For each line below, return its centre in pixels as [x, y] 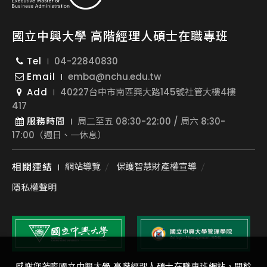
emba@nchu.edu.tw [114, 76]
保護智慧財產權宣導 [156, 166]
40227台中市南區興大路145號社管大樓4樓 [148, 92]
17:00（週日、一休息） [59, 135]
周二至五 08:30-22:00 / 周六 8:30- [151, 121]
